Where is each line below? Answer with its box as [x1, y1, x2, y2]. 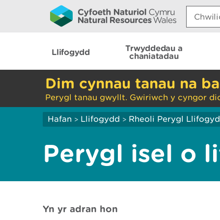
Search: [186, 4, 217, 14]
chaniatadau [129, 51, 179, 60]
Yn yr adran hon [43, 203, 118, 214]
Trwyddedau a [125, 43, 183, 53]
